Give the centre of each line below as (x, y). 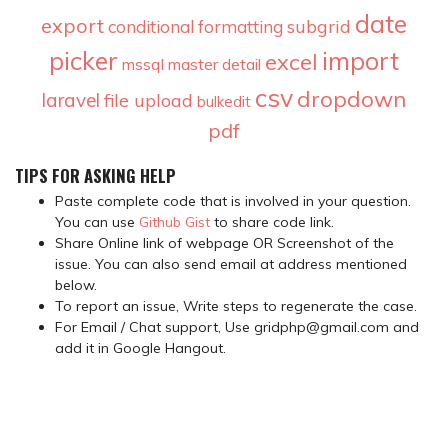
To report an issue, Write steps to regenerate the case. (236, 306)
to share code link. (272, 222)
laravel (71, 99)
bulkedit (224, 101)
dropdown (351, 98)
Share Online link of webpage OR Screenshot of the (224, 243)
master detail (214, 63)
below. (76, 285)
